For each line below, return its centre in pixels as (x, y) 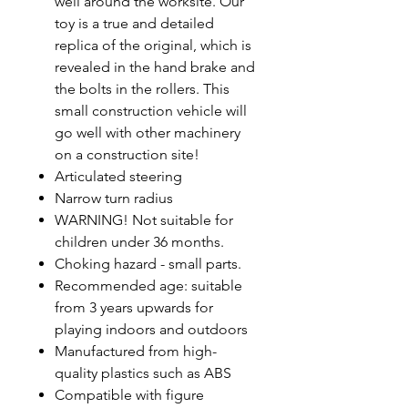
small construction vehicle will (151, 111)
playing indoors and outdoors (151, 329)
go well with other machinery (148, 133)
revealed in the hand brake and (155, 67)
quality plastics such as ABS (143, 373)
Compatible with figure (129, 395)
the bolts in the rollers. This (142, 89)
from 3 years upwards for (134, 307)
